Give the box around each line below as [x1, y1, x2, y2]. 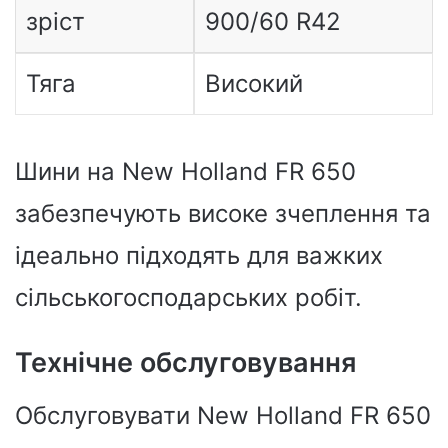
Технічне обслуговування [15, 346, 356, 380]
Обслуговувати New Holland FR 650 [15, 400, 431, 430]
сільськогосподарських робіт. [15, 283, 362, 313]
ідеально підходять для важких [15, 241, 383, 271]
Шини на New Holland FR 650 [15, 157, 356, 187]
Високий [204, 69, 303, 99]
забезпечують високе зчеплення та [15, 199, 431, 229]
